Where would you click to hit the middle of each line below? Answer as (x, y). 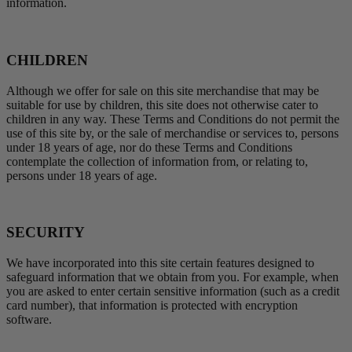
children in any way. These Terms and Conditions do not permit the (173, 119)
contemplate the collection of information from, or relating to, (157, 161)
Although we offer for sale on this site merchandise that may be (163, 90)
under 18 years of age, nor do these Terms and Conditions (149, 147)
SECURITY (46, 233)
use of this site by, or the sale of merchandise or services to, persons (172, 133)
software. (29, 320)
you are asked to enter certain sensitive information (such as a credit (173, 291)
